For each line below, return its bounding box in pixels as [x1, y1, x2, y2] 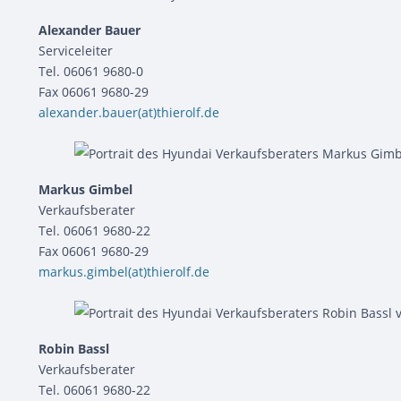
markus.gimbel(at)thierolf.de [38, 262, 209, 280]
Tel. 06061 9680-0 [38, 62, 143, 80]
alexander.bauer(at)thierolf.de [38, 103, 219, 121]
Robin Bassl [38, 340, 109, 357]
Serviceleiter [38, 41, 113, 59]
